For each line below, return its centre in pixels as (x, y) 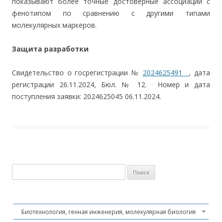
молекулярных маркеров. (54, 25)
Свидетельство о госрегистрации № (78, 73)
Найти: (22, 169)
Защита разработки (50, 49)
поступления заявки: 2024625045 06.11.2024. (86, 96)
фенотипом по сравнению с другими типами (111, 13)
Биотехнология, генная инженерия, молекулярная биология (109, 212)
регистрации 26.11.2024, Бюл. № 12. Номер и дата (111, 84)
